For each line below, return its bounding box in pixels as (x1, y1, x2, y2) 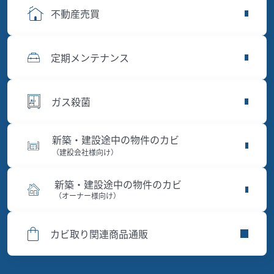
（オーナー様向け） (54, 190, 120, 201)
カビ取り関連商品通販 (50, 226, 148, 241)
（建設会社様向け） (52, 147, 118, 158)
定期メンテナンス (51, 50, 129, 65)
